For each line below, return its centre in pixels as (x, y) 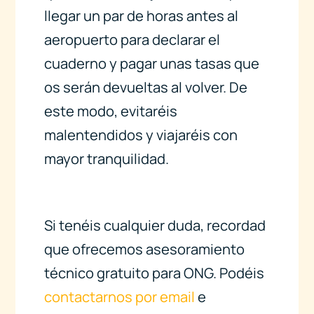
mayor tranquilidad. (106, 159)
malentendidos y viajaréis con (141, 135)
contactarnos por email (119, 296)
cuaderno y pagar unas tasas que (151, 64)
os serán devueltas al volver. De (145, 88)
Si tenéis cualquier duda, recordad (155, 225)
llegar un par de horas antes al (141, 16)
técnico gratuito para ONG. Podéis (154, 273)
